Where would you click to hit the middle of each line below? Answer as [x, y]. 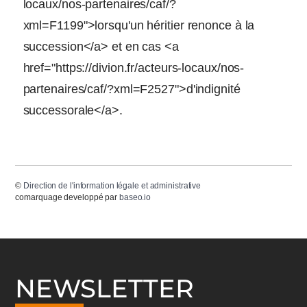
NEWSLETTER [105, 288]
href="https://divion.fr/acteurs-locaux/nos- [134, 67]
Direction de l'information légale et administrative [112, 185]
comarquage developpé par [67, 197]
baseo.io [135, 197]
